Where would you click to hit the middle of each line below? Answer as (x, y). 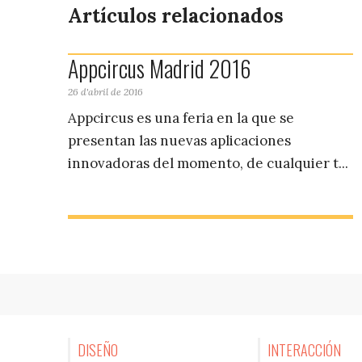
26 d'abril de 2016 (105, 91)
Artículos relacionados (176, 15)
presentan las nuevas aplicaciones (179, 141)
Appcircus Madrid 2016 (160, 68)
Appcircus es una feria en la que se (181, 118)
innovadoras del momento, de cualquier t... (208, 164)
